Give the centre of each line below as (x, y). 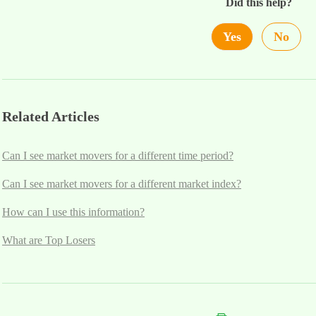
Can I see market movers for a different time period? (118, 155)
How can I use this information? (73, 212)
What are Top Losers (49, 240)
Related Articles (51, 116)
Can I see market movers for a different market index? (122, 183)
